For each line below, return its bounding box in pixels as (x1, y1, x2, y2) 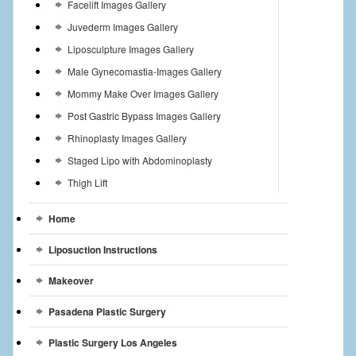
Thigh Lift (67, 176, 107, 190)
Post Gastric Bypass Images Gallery (67, 109, 221, 123)
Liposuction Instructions (48, 242, 157, 257)
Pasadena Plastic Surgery (48, 304, 166, 319)
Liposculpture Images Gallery (67, 42, 194, 56)
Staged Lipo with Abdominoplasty (67, 153, 212, 168)
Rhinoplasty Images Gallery (67, 131, 187, 145)
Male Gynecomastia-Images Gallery (67, 64, 222, 79)
